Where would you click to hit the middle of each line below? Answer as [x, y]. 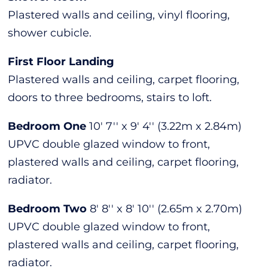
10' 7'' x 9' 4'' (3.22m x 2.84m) [166, 126]
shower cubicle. [50, 33]
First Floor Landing [61, 61]
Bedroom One [47, 126]
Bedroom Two [48, 208]
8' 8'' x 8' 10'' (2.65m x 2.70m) [166, 208]
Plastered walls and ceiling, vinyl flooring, [119, 15]
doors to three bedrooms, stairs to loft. [110, 97]
